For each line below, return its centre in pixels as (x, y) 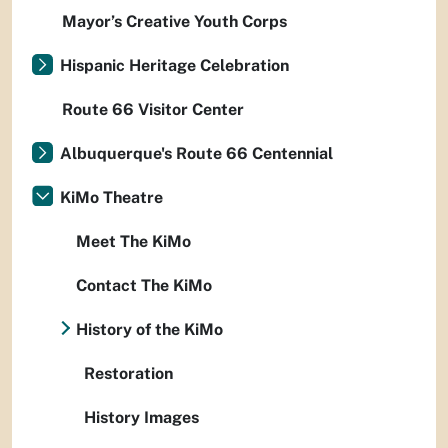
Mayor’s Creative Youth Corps (174, 22)
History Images (141, 418)
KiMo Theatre (111, 198)
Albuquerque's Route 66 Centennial (196, 154)
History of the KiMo (149, 330)
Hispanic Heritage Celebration (174, 66)
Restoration (128, 374)
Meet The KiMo (133, 242)
